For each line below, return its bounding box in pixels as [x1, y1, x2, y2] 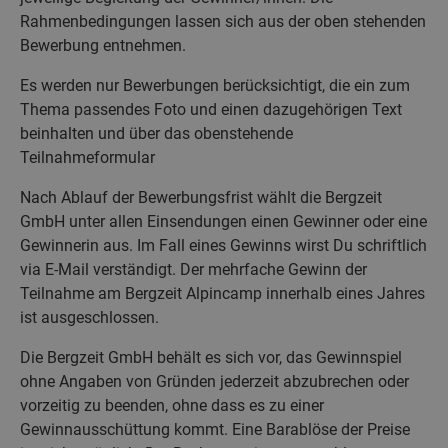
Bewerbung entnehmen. [20, 35, 186, 55]
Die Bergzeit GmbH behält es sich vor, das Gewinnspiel [20, 347, 402, 367]
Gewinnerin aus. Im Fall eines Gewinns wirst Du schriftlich [20, 235, 427, 255]
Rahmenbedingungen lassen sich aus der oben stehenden [20, 11, 426, 31]
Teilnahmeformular [20, 147, 155, 167]
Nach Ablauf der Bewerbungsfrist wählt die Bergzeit [20, 187, 382, 207]
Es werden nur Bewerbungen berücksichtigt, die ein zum [20, 75, 410, 95]
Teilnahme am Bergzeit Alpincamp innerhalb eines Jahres [20, 283, 425, 303]
